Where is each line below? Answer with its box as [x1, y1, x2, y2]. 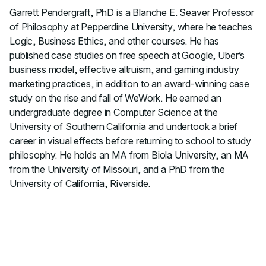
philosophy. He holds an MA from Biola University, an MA [9, 149, 249, 161]
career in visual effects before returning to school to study [9, 135, 251, 147]
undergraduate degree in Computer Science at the [9, 106, 218, 118]
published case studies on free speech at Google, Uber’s [9, 49, 245, 61]
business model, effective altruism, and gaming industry [9, 64, 240, 75]
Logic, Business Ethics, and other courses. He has [9, 35, 220, 47]
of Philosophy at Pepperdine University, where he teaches [9, 21, 253, 33]
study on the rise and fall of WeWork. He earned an [9, 92, 221, 104]
